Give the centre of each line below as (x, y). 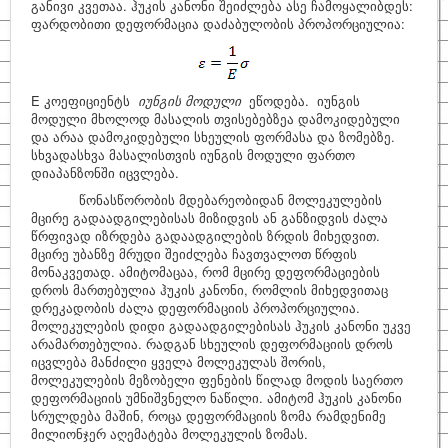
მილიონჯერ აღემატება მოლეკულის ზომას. (169, 433)
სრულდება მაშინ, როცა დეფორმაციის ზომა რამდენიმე (208, 415)
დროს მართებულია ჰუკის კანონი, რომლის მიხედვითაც (209, 289)
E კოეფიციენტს (84, 100)
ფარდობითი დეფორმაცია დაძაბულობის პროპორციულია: (218, 23)
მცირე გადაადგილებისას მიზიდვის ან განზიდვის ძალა (209, 217)
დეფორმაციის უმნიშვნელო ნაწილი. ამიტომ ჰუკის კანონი (216, 397)
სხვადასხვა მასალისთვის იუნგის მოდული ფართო (193, 154)
